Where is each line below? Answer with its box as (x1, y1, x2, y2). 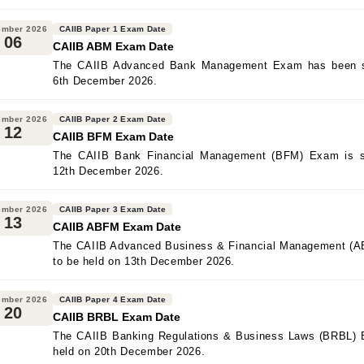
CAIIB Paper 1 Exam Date (59, 24, 166, 33)
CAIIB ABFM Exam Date (53, 220, 181, 233)
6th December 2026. (53, 75, 158, 87)
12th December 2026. (53, 165, 164, 177)
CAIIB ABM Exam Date (53, 40, 174, 53)
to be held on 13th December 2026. (53, 255, 236, 267)
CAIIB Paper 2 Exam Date (59, 115, 166, 123)
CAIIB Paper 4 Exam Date (59, 295, 166, 304)
